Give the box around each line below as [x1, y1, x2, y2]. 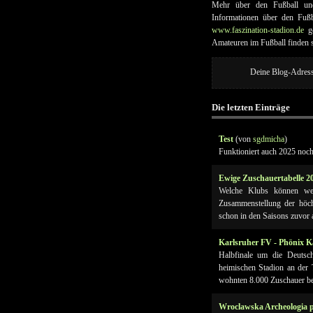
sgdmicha [252, 134, 284, 144]
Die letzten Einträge [211, 102, 290, 112]
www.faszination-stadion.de [211, 25, 304, 35]
